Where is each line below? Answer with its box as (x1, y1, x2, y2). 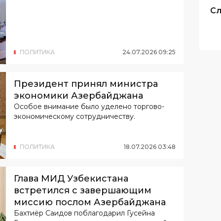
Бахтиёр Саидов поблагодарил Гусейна (14, 209, 155, 218)
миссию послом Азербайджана (14, 197, 166, 208)
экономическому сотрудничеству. (14, 112, 135, 121)
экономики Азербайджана (14, 90, 143, 102)
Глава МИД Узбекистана (14, 173, 128, 184)
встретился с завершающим (14, 185, 151, 196)
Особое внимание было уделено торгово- (14, 102, 164, 111)
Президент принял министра (14, 78, 158, 90)
